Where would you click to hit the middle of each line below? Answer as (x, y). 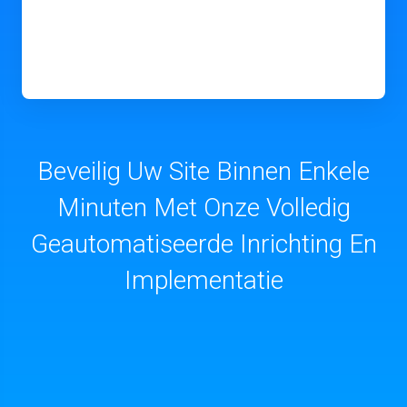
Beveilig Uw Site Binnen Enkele (203, 171)
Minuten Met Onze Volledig (203, 208)
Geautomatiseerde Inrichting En (203, 244)
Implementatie (203, 280)
